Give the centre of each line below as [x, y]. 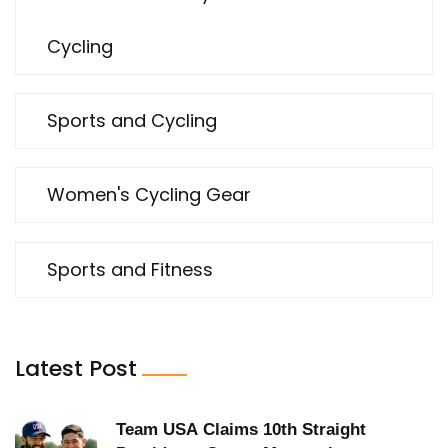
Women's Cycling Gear [149, 195]
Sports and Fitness [130, 269]
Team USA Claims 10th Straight [241, 429]
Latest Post [76, 368]
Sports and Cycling [132, 121]
